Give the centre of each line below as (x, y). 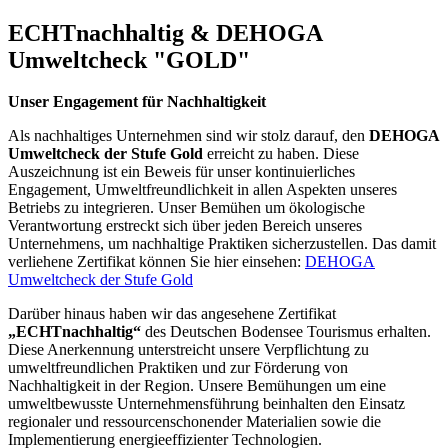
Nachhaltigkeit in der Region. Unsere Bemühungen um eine (197, 386)
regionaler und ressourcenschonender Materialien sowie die (194, 422)
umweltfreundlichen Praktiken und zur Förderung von (178, 368)
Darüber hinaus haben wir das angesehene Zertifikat (172, 314)
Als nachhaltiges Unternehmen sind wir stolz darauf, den (188, 136)
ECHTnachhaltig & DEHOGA (165, 32)
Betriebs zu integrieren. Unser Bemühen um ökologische (186, 208)
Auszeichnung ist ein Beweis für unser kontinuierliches (181, 172)
